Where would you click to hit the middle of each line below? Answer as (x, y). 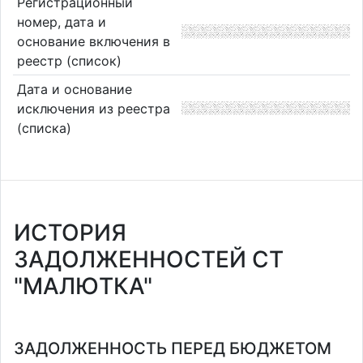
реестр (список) (69, 60)
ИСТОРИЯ (70, 233)
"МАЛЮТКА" (83, 286)
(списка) (44, 128)
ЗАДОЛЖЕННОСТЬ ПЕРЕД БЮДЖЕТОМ (173, 348)
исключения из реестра (93, 108)
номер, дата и (61, 21)
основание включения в (93, 41)
